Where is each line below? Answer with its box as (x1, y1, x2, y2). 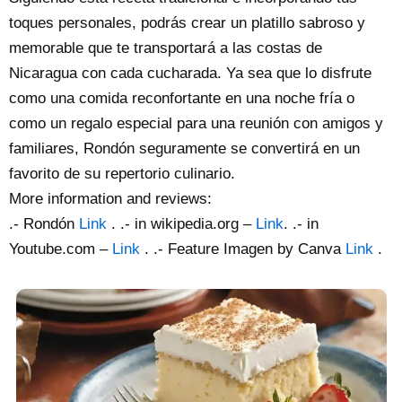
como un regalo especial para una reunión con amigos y (9, 115, 383, 133)
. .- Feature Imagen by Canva (144, 240, 341, 258)
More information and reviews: (9, 190, 212, 208)
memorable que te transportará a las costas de (9, 39, 322, 57)
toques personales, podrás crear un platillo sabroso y (9, 14, 365, 32)
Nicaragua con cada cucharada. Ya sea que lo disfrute (9, 65, 371, 83)
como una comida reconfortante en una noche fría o (9, 90, 354, 108)
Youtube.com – (9, 240, 112, 258)
